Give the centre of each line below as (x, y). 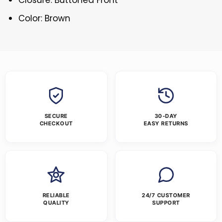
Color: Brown (45, 18)
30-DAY (166, 116)
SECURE (56, 116)
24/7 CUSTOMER (166, 195)
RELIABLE (56, 195)
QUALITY (56, 203)
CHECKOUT (56, 124)
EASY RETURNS (166, 124)
